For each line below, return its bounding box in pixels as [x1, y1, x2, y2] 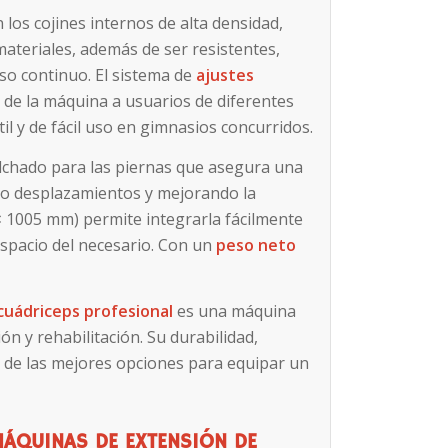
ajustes [196, 64, 255, 87]
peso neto [216, 233, 297, 256]
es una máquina [173, 299, 297, 322]
